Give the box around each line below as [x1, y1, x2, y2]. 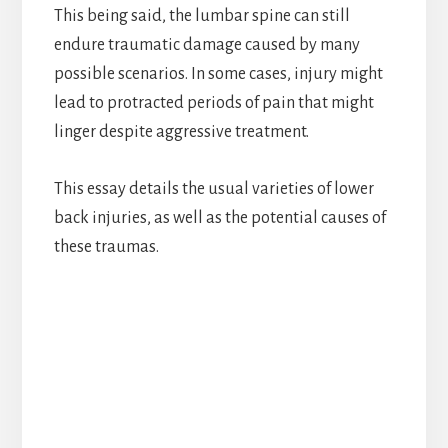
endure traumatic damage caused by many [53, 35, 360, 54]
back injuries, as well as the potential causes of [53, 208, 386, 227]
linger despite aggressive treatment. [53, 122, 309, 141]
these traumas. [53, 237, 159, 256]
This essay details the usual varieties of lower [53, 179, 374, 198]
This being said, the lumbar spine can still [53, 6, 350, 25]
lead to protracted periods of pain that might [53, 93, 374, 112]
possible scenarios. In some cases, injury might [53, 64, 383, 83]
